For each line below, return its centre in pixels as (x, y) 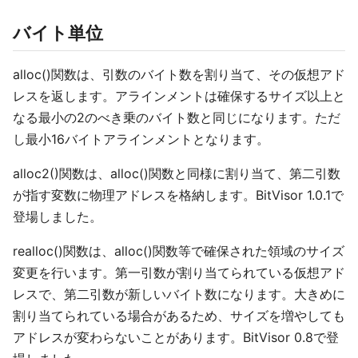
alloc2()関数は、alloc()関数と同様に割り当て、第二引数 (177, 173)
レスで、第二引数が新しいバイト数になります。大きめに (179, 294)
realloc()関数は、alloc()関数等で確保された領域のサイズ (179, 251)
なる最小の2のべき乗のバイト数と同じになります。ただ (177, 117)
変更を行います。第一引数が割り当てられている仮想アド (179, 272)
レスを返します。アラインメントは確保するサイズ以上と (179, 96)
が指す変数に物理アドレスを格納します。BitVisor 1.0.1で (178, 195)
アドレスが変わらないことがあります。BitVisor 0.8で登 (176, 337)
